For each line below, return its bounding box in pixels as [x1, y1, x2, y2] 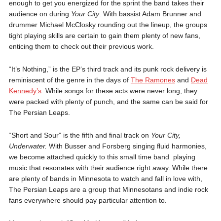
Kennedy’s [8, 86, 41, 95]
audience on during [8, 9, 71, 18]
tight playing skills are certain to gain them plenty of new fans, [8, 31, 200, 39]
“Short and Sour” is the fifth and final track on [8, 131, 151, 139]
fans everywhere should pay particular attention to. [8, 196, 167, 204]
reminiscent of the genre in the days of [8, 75, 131, 84]
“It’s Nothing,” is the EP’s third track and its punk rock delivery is [8, 65, 207, 73]
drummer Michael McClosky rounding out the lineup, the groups [8, 20, 207, 29]
